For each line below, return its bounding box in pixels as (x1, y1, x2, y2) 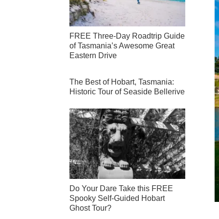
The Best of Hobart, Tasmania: (69, 78, 174, 87)
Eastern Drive (69, 51, 117, 60)
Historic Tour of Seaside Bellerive (69, 88, 185, 96)
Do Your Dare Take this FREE (69, 184, 173, 193)
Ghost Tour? (69, 204, 111, 213)
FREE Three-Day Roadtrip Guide (69, 32, 185, 41)
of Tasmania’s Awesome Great (69, 42, 175, 50)
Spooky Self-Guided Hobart (69, 194, 165, 203)
